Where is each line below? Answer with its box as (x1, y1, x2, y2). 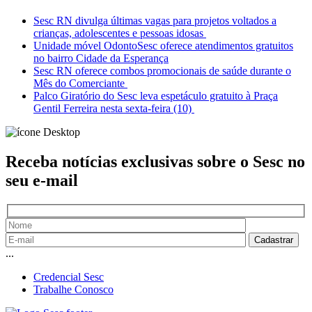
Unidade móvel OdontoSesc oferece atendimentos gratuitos (33, 40, 293, 52)
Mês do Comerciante (33, 77, 127, 90)
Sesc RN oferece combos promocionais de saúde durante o (33, 65, 291, 77)
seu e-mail (6, 171, 78, 190)
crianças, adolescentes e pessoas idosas (33, 27, 206, 40)
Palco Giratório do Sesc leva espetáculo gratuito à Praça (33, 90, 278, 102)
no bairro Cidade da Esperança (33, 52, 169, 65)
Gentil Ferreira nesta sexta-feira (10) (33, 102, 194, 115)
